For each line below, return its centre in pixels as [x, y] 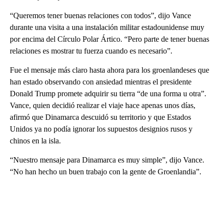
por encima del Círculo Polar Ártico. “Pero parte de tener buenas [110, 39]
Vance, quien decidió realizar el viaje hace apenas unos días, [103, 105]
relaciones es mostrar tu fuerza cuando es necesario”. [91, 51]
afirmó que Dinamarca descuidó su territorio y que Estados [100, 117]
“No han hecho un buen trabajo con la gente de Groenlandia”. [106, 171]
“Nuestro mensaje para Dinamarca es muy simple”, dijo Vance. [107, 160]
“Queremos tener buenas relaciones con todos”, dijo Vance [100, 15]
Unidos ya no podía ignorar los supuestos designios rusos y [101, 129]
